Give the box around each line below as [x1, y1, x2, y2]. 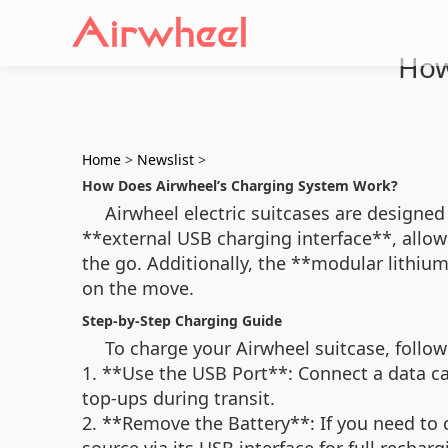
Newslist [137, 150, 194, 169]
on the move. [82, 276, 194, 300]
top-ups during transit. [82, 386, 275, 410]
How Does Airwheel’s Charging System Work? [82, 176, 398, 195]
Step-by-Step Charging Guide [82, 311, 282, 330]
